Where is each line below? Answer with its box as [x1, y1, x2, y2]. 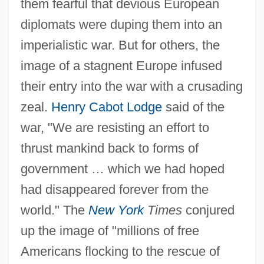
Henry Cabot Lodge [51, 99, 162, 114]
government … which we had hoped [20, 161, 225, 176]
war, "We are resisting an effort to [20, 120, 209, 135]
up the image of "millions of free [20, 223, 199, 238]
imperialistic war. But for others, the [20, 37, 220, 52]
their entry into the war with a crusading [20, 78, 243, 94]
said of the [161, 99, 225, 114]
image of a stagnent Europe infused [20, 58, 222, 73]
